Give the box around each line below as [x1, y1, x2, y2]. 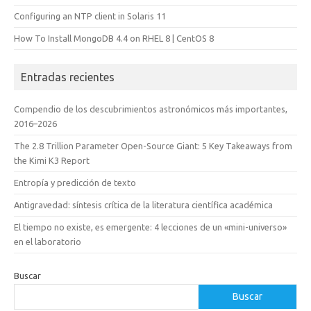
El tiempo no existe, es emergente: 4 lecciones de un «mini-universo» [14, 221, 287, 232]
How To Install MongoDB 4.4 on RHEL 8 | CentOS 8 [14, 33, 214, 43]
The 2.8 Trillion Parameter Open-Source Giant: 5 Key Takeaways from [14, 140, 292, 151]
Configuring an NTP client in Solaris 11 [14, 10, 166, 21]
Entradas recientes [21, 70, 115, 83]
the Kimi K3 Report [14, 155, 90, 165]
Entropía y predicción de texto [14, 177, 136, 187]
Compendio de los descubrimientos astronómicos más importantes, [14, 103, 287, 114]
